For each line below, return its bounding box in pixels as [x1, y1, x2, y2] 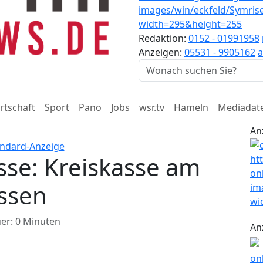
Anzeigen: [139, 46, 184, 59]
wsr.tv [139, 101, 164, 114]
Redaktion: [139, 32, 188, 45]
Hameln [174, 101, 208, 114]
